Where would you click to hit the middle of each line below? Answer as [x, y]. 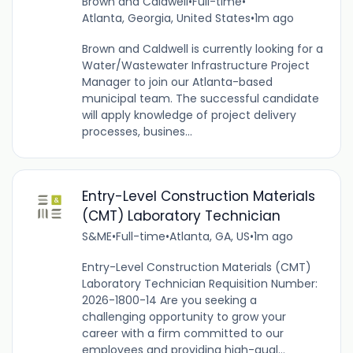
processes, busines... [137, 131]
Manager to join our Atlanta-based [177, 82]
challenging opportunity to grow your [184, 317]
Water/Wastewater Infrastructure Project [195, 65]
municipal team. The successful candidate [200, 98]
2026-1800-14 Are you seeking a [169, 301]
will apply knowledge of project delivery [189, 115]
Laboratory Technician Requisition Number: [199, 284]
